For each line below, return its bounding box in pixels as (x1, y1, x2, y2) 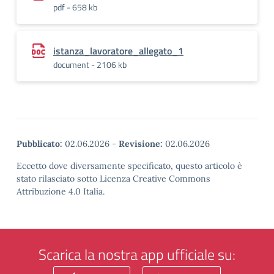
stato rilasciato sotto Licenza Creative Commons (17, 173, 210, 184)
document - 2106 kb (53, 58, 127, 71)
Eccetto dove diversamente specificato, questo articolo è (17, 160, 242, 171)
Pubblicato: (17, 138, 62, 149)
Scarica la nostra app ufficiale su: (39, 243, 235, 265)
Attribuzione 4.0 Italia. (17, 186, 105, 197)
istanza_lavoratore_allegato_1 (53, 43, 183, 58)
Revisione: (119, 138, 163, 149)
